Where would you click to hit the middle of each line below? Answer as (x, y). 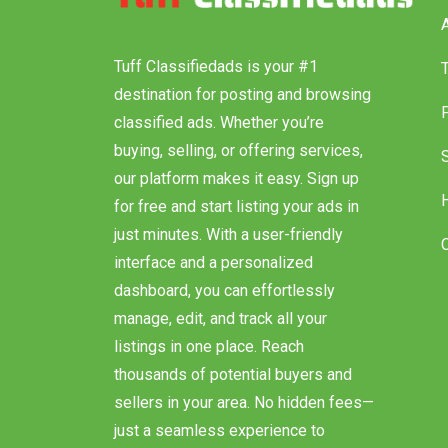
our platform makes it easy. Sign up (236, 198)
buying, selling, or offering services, (238, 170)
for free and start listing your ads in (236, 226)
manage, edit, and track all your (220, 338)
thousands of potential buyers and (233, 394)
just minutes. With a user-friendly (228, 254)
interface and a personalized (213, 282)
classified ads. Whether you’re (219, 142)
